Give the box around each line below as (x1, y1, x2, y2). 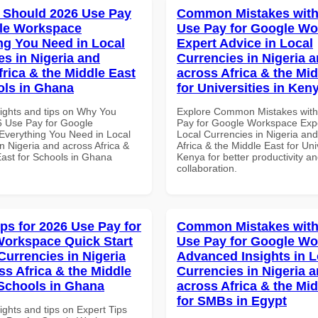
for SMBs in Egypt (177, 293, 287, 308)
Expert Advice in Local (177, 35, 313, 50)
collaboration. (177, 162, 237, 174)
